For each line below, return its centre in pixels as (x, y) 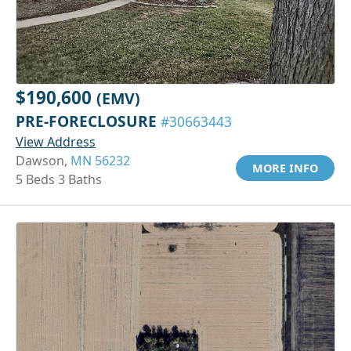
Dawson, (43, 160)
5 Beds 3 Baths (59, 179)
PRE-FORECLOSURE (88, 121)
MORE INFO (285, 168)
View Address (56, 141)
